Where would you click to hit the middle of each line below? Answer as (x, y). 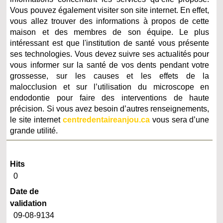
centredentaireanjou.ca (106, 120)
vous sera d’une (179, 120)
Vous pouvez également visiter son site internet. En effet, (110, 10)
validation (29, 204)
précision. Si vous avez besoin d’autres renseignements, (110, 109)
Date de (25, 192)
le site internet (36, 120)
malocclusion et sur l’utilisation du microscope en (110, 87)
